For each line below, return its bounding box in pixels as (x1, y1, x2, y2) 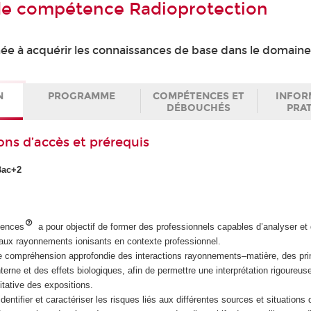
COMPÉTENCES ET (152, 90, 244, 102)
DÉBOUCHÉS (166, 101, 230, 114)
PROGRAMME (48, 90, 116, 102)
